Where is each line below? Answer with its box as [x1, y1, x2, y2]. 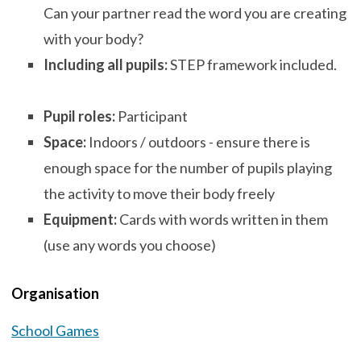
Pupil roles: [44, 107, 115, 125]
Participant [115, 107, 188, 125]
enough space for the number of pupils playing [44, 159, 332, 176]
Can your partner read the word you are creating [44, 4, 346, 22]
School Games [11, 322, 99, 339]
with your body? [44, 30, 143, 48]
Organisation [11, 284, 99, 302]
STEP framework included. [168, 56, 349, 73]
